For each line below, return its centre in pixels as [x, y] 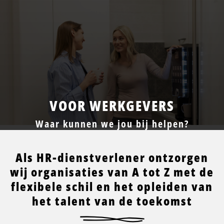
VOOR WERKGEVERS [112, 106]
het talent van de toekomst [112, 201]
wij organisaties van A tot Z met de [112, 172]
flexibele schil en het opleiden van [112, 186]
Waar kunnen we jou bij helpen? [112, 124]
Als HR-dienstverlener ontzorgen [112, 157]
